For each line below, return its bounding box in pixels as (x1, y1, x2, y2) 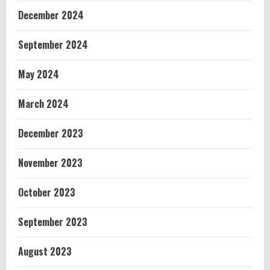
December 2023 (18, 126, 83, 140)
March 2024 (18, 96, 69, 111)
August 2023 (18, 244, 72, 259)
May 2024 (18, 67, 59, 81)
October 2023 (18, 185, 75, 199)
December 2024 (18, 8, 84, 22)
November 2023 (18, 155, 83, 170)
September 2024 (18, 37, 88, 52)
